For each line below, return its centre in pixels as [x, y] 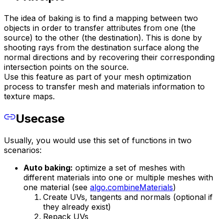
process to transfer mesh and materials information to [104, 87]
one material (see [57, 187]
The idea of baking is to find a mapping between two [101, 18]
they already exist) [77, 207]
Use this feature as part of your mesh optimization [98, 77]
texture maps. [29, 97]
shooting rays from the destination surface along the [101, 48]
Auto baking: [48, 168]
